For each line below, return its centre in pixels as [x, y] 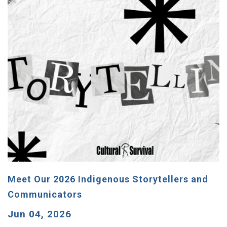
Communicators [46, 194]
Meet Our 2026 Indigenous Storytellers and [108, 179]
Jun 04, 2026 [40, 214]
